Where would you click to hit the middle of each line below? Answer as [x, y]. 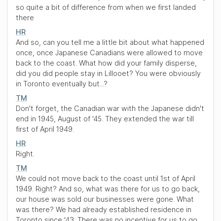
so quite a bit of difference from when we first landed [106, 7]
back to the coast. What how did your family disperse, [106, 63]
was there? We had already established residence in [104, 209]
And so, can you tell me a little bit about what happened [110, 42]
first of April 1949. [45, 129]
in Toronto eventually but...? [62, 84]
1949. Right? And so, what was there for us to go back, [108, 189]
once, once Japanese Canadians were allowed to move [109, 53]
